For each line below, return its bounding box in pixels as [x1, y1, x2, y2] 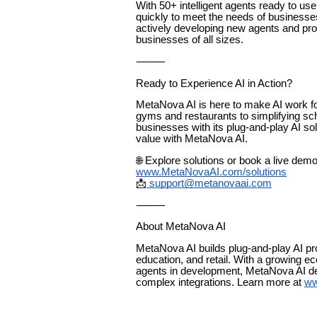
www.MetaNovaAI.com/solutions [136, 166, 287, 178]
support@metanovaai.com [146, 177, 272, 189]
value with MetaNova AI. [136, 133, 248, 145]
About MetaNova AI [136, 221, 226, 233]
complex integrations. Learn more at [136, 276, 304, 288]
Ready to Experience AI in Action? [136, 77, 292, 89]
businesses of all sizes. [136, 34, 243, 46]
